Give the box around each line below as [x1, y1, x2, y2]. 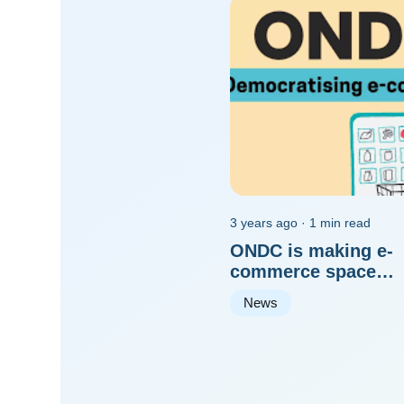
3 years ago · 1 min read [230, 215, 372, 230]
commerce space [230, 261, 377, 281]
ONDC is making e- [230, 240, 394, 261]
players [230, 302, 294, 323]
